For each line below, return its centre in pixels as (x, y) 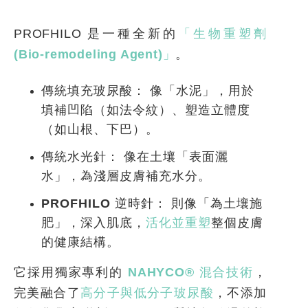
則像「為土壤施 (215, 204)
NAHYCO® (164, 273)
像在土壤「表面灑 (174, 157)
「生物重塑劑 (222, 34)
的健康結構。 (80, 242)
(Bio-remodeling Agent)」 (95, 55)
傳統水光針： (80, 157)
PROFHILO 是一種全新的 (96, 34)
